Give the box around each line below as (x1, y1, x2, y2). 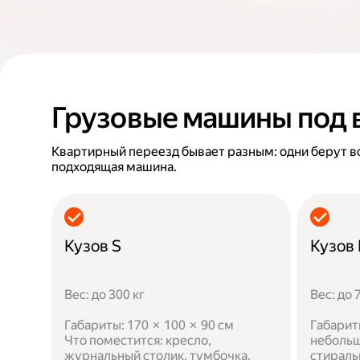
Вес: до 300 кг (64, 287, 145, 302)
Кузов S (64, 236, 121, 256)
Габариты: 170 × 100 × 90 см (64, 317, 234, 333)
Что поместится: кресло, (64, 333, 211, 348)
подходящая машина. (51, 159, 177, 174)
